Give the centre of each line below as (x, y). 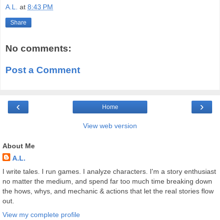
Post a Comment (43, 70)
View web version (110, 126)
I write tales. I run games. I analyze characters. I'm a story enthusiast (109, 172)
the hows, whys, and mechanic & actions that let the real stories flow (108, 191)
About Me (19, 146)
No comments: (38, 49)
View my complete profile (41, 214)
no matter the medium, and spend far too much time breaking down (107, 181)
